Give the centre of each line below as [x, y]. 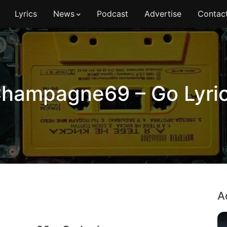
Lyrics [26, 14]
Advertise [163, 14]
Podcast [112, 14]
